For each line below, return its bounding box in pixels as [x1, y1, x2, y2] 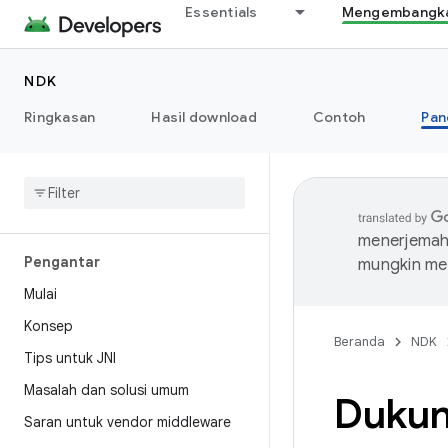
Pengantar [24, 253, 100, 271]
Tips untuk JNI [24, 349, 116, 367]
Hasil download [151, 108, 257, 126]
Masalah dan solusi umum [24, 381, 189, 399]
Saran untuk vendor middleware [24, 413, 231, 431]
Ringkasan [24, 108, 96, 126]
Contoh [312, 108, 366, 126]
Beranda [334, 333, 385, 350]
